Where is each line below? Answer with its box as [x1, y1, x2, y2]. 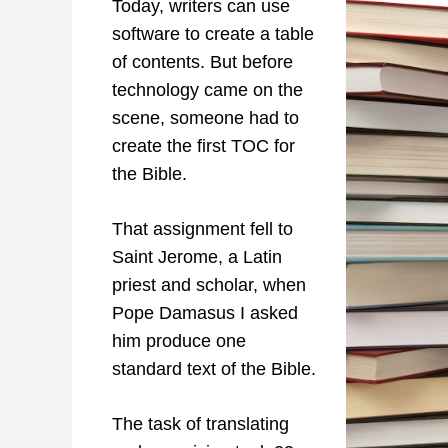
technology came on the [112, 80, 303, 101]
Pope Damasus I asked [112, 303, 298, 324]
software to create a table [112, 24, 314, 45]
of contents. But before [112, 52, 293, 73]
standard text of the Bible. [112, 359, 316, 380]
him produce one [112, 331, 246, 352]
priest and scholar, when [112, 275, 306, 296]
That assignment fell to [112, 219, 293, 240]
